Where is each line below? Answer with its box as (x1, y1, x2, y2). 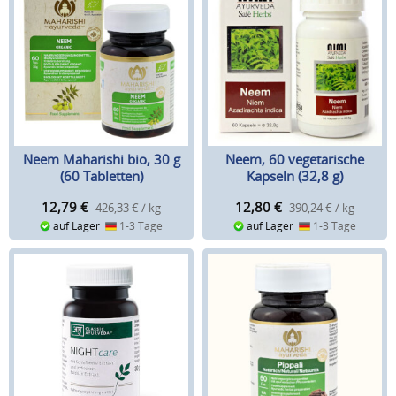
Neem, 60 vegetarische (225, 150, 364, 169)
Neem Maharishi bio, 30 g (22, 150, 180, 169)
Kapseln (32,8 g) (247, 167, 343, 186)
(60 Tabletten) (59, 167, 143, 186)
